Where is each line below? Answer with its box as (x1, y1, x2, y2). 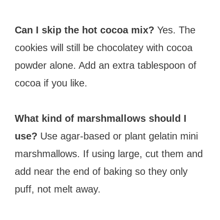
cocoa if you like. (15, 77, 87, 88)
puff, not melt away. (15, 183, 101, 194)
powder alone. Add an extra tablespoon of (15, 59, 196, 71)
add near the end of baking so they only (15, 165, 188, 177)
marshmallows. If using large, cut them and (15, 148, 203, 159)
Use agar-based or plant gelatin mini (37, 130, 198, 141)
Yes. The (154, 24, 195, 35)
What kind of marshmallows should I (15, 112, 187, 124)
